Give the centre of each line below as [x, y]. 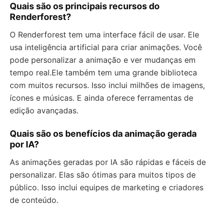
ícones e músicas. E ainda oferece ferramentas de [101, 98]
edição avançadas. [44, 110]
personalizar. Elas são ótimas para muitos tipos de [103, 175]
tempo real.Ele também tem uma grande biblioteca [103, 73]
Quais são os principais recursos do [85, 6]
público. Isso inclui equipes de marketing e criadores [107, 187]
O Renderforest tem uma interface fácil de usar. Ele [104, 35]
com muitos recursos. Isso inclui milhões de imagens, [107, 85]
